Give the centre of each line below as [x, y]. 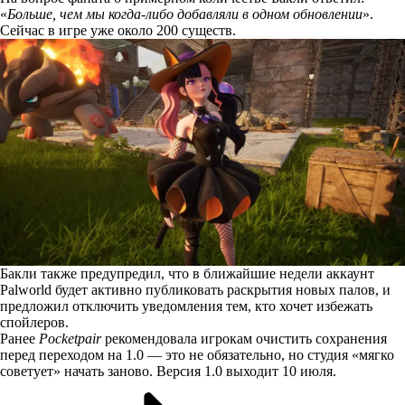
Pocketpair [70, 339]
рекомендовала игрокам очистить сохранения [244, 339]
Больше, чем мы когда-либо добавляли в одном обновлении [185, 14]
